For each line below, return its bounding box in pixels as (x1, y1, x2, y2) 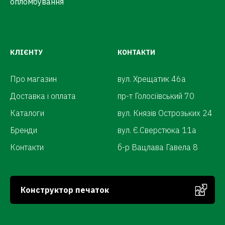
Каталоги (10, 108, 44, 118)
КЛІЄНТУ (10, 48, 43, 57)
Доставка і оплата (10, 91, 76, 101)
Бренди (10, 125, 37, 135)
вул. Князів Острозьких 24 (118, 108, 212, 118)
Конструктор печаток (21, 185, 109, 195)
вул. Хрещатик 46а (118, 74, 186, 84)
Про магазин (10, 74, 57, 84)
